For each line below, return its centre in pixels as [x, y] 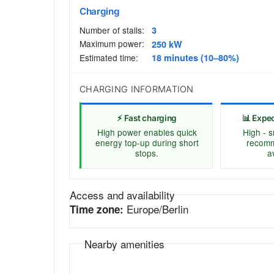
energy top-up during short [147, 142]
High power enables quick [147, 132]
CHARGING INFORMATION [137, 89]
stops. [147, 153]
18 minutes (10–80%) [195, 58]
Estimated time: [109, 57]
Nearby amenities [124, 243]
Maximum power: [112, 44]
